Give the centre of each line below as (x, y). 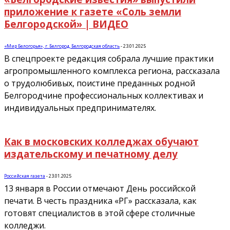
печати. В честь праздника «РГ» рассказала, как (100, 201)
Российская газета (25, 176)
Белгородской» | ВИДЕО (66, 24)
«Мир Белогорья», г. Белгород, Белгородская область (62, 46)
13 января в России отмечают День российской (100, 189)
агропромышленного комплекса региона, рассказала (112, 71)
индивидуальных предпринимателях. (80, 108)
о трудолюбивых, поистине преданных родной (100, 83)
